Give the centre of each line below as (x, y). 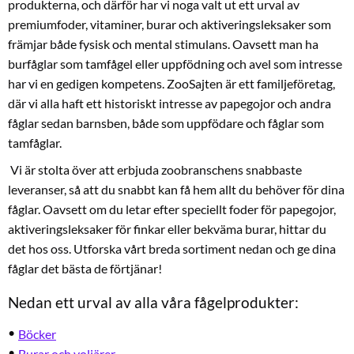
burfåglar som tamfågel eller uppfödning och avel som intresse (175, 63)
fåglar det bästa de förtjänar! (85, 269)
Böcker (37, 334)
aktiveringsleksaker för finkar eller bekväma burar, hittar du (167, 229)
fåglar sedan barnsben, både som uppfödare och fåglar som (166, 122)
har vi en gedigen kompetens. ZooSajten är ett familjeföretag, (171, 83)
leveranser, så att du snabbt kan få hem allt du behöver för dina (176, 190)
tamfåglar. (35, 142)
